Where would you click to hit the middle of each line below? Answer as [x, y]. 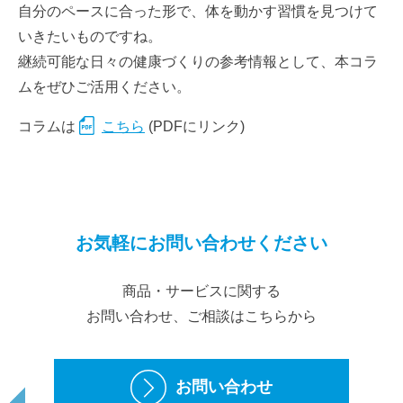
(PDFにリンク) [197, 126]
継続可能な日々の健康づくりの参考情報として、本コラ [198, 62]
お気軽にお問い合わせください [201, 243]
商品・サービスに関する [201, 291]
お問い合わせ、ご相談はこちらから [201, 316]
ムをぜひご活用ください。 [104, 87]
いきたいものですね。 [90, 36]
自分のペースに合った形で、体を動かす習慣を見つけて [198, 11]
